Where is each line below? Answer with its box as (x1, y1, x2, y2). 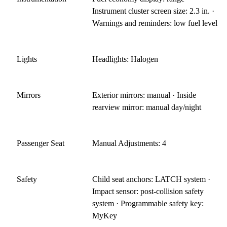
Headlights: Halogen (92, 54, 159, 63)
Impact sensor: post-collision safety (92, 186, 204, 196)
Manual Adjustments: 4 (92, 138, 167, 147)
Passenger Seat (17, 138, 64, 147)
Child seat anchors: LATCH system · (92, 174, 211, 183)
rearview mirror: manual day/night (92, 102, 202, 111)
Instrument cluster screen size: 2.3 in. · (92, 6, 215, 15)
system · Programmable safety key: (92, 199, 204, 208)
